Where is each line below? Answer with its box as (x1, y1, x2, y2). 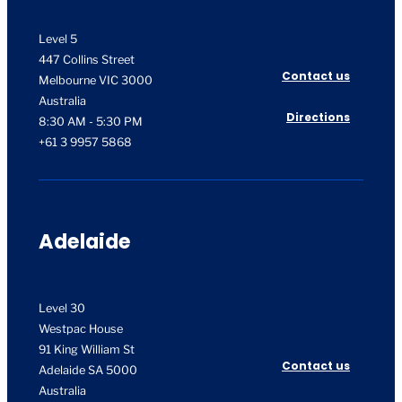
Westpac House (39, 322, 123, 336)
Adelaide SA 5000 (39, 363, 137, 378)
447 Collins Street (39, 53, 135, 67)
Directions (286, 109, 350, 126)
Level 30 (39, 301, 85, 316)
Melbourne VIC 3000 (39, 74, 153, 88)
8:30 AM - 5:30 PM (39, 115, 143, 129)
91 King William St (39, 343, 135, 357)
